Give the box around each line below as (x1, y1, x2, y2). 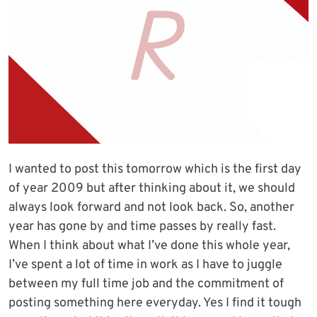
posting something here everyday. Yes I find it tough (8, 295, 301, 312)
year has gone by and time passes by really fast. (8, 219, 276, 236)
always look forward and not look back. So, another (8, 200, 294, 217)
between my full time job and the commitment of (8, 276, 284, 293)
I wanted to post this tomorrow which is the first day (8, 161, 301, 178)
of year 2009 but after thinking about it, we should (8, 180, 295, 197)
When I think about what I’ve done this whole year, (8, 238, 290, 255)
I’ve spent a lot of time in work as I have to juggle (8, 257, 282, 274)
